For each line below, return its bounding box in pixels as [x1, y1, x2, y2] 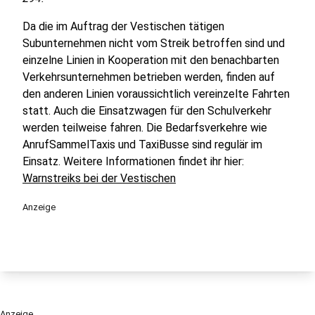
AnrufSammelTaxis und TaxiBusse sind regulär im [22, 138, 262, 151]
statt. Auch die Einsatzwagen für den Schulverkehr [22, 104, 271, 117]
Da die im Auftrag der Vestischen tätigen [22, 20, 224, 33]
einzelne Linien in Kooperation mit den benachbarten [22, 53, 279, 67]
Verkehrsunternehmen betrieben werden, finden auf [22, 70, 275, 84]
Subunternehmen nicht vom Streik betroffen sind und [22, 37, 285, 50]
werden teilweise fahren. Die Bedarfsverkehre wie [22, 121, 267, 134]
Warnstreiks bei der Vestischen [22, 172, 176, 185]
